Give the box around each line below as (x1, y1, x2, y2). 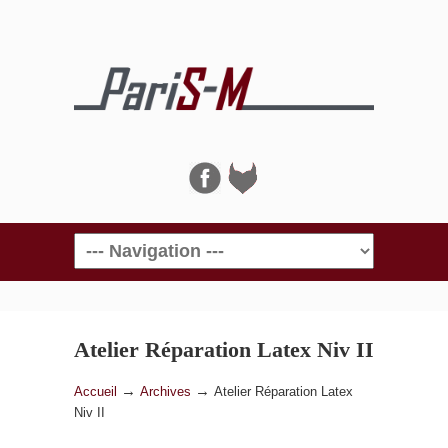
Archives (140, 385, 191, 399)
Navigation (74, 217, 166, 237)
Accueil (74, 385, 117, 399)
